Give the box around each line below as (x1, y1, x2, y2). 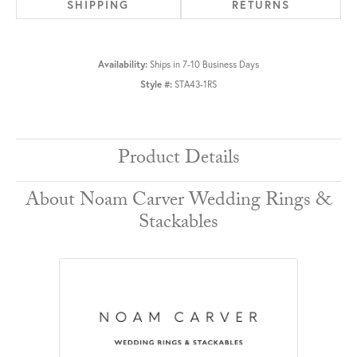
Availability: (98, 57, 147, 70)
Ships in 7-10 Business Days (150, 57, 259, 70)
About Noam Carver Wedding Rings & (25, 185, 331, 218)
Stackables (139, 207, 218, 241)
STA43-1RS (175, 77, 217, 90)
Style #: (140, 77, 172, 90)
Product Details (117, 143, 240, 176)
